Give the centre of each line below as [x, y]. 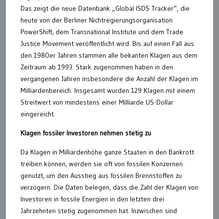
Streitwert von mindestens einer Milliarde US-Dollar [97, 102]
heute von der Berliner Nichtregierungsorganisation [97, 20]
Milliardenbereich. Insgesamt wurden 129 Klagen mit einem [108, 90]
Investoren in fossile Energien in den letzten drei [92, 199]
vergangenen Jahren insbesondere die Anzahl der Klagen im [109, 79]
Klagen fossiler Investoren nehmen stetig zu [86, 133]
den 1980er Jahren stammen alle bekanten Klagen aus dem [109, 55]
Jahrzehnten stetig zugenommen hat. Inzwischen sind [99, 211]
